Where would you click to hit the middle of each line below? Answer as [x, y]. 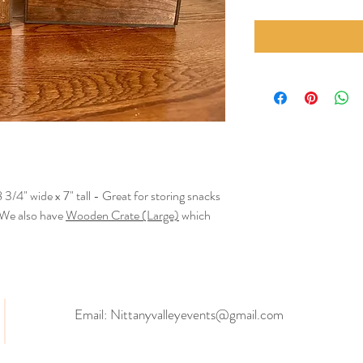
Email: [92, 314]
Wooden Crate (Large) [122, 215]
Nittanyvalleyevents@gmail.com [197, 314]
